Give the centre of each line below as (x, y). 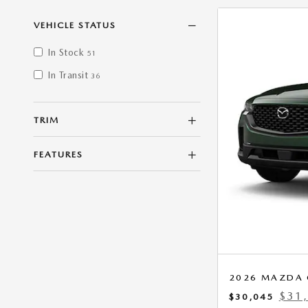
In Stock (66, 52)
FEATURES (58, 154)
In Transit (68, 75)
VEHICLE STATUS (75, 25)
